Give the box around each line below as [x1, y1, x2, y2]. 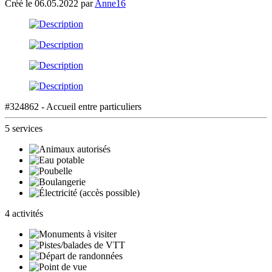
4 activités [5, 208, 43, 219]
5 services [5, 123, 42, 134]
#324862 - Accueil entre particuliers [5, 101, 141, 112]
